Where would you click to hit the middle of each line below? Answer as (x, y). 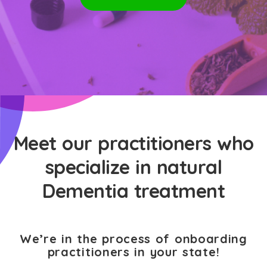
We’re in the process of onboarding (133, 239)
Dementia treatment (133, 191)
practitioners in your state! (133, 252)
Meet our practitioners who (133, 143)
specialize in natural (133, 167)
